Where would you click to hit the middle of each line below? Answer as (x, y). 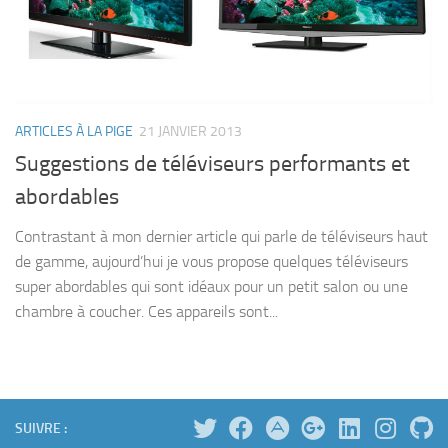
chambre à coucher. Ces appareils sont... (146, 311)
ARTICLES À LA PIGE (74, 131)
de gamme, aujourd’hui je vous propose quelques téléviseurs (211, 261)
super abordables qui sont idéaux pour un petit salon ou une (211, 286)
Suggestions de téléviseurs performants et (212, 163)
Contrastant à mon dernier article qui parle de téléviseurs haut (221, 236)
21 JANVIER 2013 (190, 131)
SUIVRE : (41, 428)
